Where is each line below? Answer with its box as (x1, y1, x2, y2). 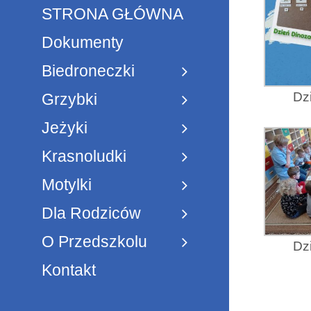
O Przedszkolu (42, 233, 147, 251)
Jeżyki (42, 119, 87, 137)
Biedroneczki (42, 62, 135, 81)
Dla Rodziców (42, 204, 141, 223)
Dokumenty (42, 33, 124, 52)
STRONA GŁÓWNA (42, 5, 183, 24)
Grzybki (42, 90, 97, 109)
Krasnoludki (42, 147, 126, 166)
